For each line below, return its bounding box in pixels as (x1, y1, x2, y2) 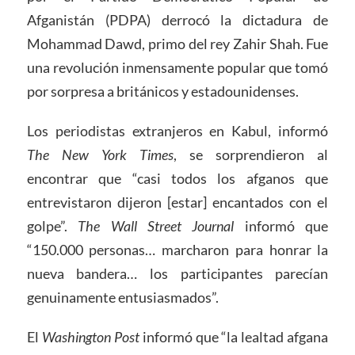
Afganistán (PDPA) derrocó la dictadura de (26, 10, 329, 29)
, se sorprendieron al (174, 145, 329, 163)
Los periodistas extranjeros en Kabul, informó (26, 121, 329, 139)
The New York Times (26, 145, 174, 163)
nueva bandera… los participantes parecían (26, 264, 329, 282)
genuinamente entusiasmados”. (26, 288, 219, 306)
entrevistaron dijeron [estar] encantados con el (26, 193, 329, 211)
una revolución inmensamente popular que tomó (26, 58, 329, 76)
